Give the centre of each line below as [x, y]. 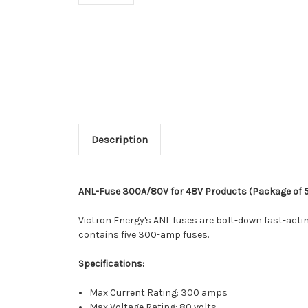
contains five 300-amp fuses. [144, 235]
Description [119, 140]
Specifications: [111, 264]
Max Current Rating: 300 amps [159, 293]
